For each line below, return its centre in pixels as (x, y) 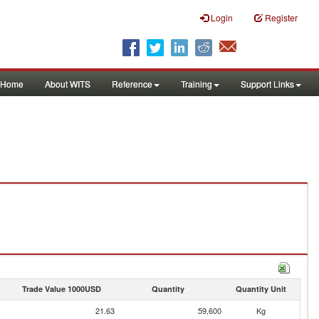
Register (281, 17)
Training (197, 84)
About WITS (68, 84)
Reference (132, 84)
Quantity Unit (261, 289)
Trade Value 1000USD (61, 289)
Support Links (267, 84)
